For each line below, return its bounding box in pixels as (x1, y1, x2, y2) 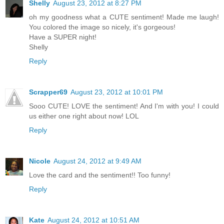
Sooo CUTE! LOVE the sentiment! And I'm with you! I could (29, 102, 219, 110)
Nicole (29, 157, 50, 165)
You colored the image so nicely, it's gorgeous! (29, 23, 175, 31)
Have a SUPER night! (29, 33, 96, 41)
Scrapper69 (29, 88, 67, 96)
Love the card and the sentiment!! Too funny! (29, 171, 170, 179)
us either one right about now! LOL (29, 112, 139, 120)
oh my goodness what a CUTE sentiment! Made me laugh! (29, 13, 219, 21)
